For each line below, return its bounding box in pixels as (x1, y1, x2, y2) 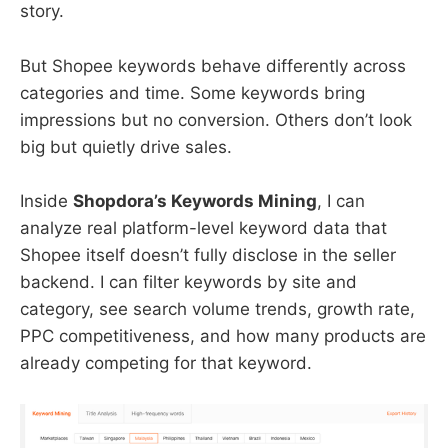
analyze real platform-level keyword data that (20, 217, 387, 238)
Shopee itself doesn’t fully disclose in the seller (20, 244, 396, 265)
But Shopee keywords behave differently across (20, 55, 406, 76)
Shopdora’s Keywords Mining (73, 190, 317, 211)
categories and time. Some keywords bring (20, 82, 365, 103)
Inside (20, 190, 73, 211)
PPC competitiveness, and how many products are (20, 325, 426, 346)
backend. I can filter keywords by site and (20, 271, 357, 292)
